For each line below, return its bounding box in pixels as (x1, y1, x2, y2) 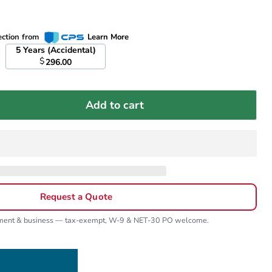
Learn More (87, 32, 129, 42)
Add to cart (85, 98, 144, 113)
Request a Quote (39, 191, 112, 203)
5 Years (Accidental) (22, 44, 96, 56)
